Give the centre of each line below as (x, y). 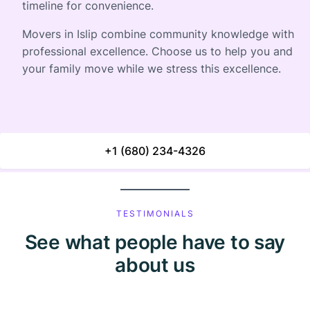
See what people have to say (155, 242)
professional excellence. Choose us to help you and (157, 51)
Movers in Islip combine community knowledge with (158, 34)
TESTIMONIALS (155, 213)
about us (155, 265)
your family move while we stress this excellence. (152, 69)
